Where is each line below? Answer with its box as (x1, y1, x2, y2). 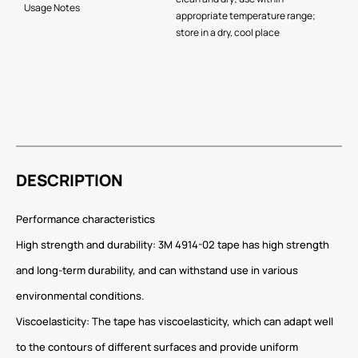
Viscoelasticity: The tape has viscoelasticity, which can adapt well (16, 314, 333, 329)
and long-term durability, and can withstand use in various (16, 263, 298, 278)
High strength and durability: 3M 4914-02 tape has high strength (16, 237, 329, 253)
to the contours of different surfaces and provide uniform (16, 340, 298, 355)
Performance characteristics (16, 212, 155, 227)
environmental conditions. (16, 288, 145, 304)
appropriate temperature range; (176, 9, 316, 23)
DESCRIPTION (16, 169, 123, 192)
